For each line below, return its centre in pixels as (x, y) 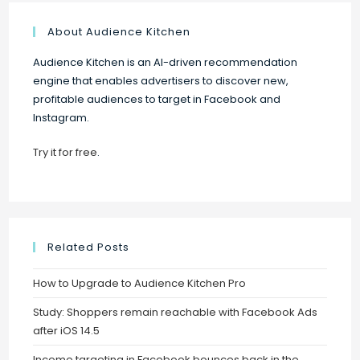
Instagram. (61, 118)
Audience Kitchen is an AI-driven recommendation (166, 63)
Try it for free (65, 153)
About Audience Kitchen (119, 32)
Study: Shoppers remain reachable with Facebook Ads (176, 313)
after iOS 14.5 (67, 331)
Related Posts (89, 247)
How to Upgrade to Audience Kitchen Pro (140, 284)
